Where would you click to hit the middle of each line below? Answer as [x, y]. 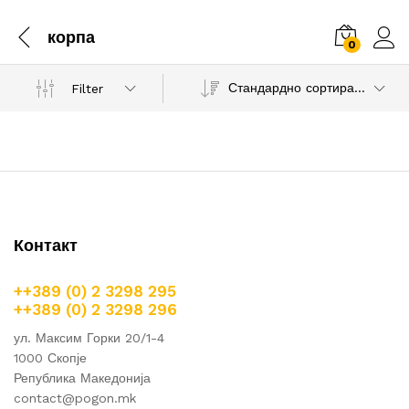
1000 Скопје [50, 358]
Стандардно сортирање [359, 88]
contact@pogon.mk [75, 398]
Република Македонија [82, 378]
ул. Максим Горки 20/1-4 [89, 338]
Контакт [46, 245]
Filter [88, 88]
